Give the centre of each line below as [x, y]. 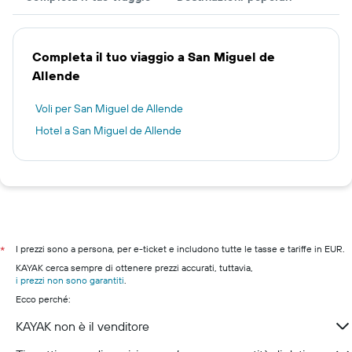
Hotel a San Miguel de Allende [108, 130]
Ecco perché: [43, 299]
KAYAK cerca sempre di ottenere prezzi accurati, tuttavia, [134, 268]
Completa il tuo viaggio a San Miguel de [154, 57]
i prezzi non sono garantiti [70, 280]
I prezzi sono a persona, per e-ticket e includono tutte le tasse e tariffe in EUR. [180, 249]
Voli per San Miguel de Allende [109, 108]
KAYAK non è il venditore [82, 326]
